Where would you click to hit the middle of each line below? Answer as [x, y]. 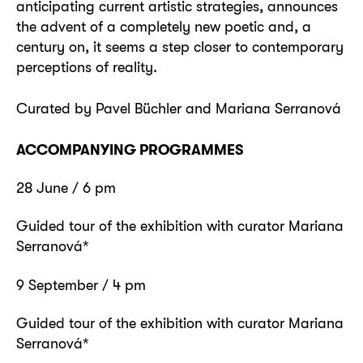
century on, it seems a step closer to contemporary [180, 46]
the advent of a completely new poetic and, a [164, 26]
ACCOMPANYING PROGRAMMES [130, 149]
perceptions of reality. [87, 66]
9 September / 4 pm [81, 284]
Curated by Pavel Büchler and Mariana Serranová [179, 108]
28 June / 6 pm [66, 187]
